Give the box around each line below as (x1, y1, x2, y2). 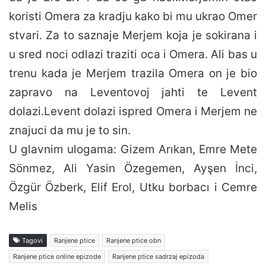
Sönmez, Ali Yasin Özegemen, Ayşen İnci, (9, 161, 257, 176)
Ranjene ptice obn (106, 236, 161, 245)
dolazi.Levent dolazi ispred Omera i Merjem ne (9, 104, 257, 119)
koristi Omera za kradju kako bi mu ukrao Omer (9, 9, 257, 24)
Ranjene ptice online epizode (13, 252, 101, 261)
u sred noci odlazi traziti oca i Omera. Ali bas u (9, 47, 257, 62)
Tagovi (20, 236, 43, 245)
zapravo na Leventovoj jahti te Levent (9, 85, 257, 100)
